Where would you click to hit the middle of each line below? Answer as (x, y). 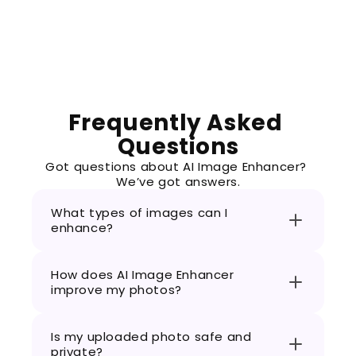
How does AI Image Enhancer (143, 275)
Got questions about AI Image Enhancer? (176, 166)
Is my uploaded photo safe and (151, 337)
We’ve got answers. (178, 182)
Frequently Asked (175, 123)
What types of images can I (139, 213)
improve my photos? (116, 290)
